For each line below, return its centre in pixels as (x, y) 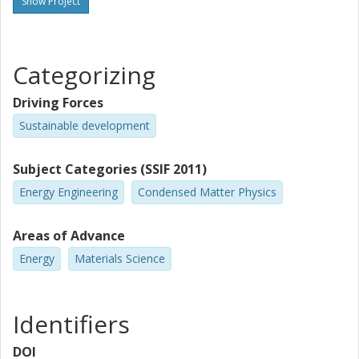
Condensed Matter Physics (207, 192)
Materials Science (120, 258)
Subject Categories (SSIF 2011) (110, 169)
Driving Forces (58, 103)
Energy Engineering (69, 192)
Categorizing (84, 75)
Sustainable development (85, 125)
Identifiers (71, 325)
